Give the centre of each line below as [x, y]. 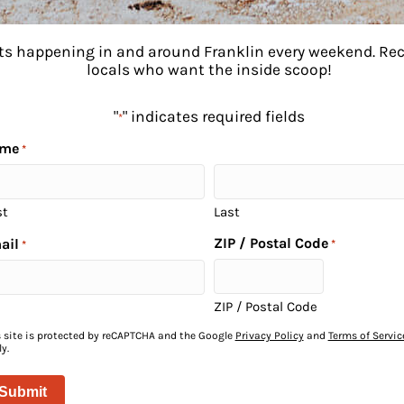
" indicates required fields [214, 116]
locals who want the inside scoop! [209, 69]
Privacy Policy [269, 335]
